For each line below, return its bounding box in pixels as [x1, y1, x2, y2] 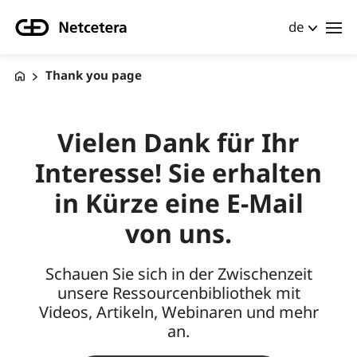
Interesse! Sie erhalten [35, 155, 322, 190]
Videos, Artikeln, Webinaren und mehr [38, 301, 319, 324]
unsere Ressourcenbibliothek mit [57, 282, 300, 304]
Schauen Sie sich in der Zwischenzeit [45, 263, 312, 285]
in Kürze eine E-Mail [53, 186, 304, 221]
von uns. [125, 216, 232, 251]
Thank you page [45, 67, 142, 84]
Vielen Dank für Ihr [57, 125, 300, 160]
